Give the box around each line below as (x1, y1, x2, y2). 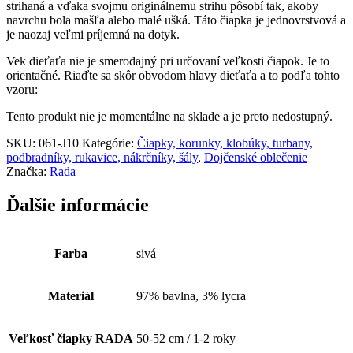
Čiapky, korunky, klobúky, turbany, (137, 136, 313, 150)
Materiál (48, 288, 94, 303)
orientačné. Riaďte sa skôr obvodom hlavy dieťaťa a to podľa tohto (6, 68, 340, 82)
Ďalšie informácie (6, 194, 149, 215)
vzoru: (6, 82, 38, 96)
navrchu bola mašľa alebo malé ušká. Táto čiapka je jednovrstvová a (6, 13, 346, 27)
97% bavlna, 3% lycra (136, 288, 246, 303)
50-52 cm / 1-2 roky (136, 331, 236, 345)
